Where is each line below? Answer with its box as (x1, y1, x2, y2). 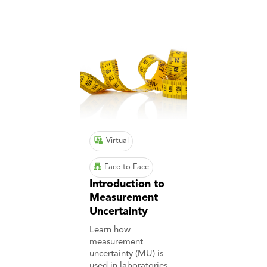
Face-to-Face (104, 163, 150, 172)
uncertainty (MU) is (89, 250, 164, 259)
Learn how (89, 226, 131, 235)
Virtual (106, 137, 129, 145)
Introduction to (89, 179, 165, 190)
